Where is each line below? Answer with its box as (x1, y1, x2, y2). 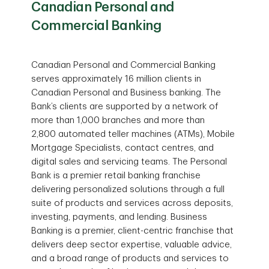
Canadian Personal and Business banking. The (31, 88, 222, 97)
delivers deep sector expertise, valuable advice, (31, 240, 232, 249)
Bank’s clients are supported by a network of (31, 102, 219, 111)
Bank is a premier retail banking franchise (31, 171, 201, 180)
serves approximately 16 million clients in (31, 74, 202, 83)
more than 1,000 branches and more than (31, 116, 205, 125)
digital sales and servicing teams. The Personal (31, 157, 228, 166)
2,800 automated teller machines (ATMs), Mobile (31, 130, 235, 139)
